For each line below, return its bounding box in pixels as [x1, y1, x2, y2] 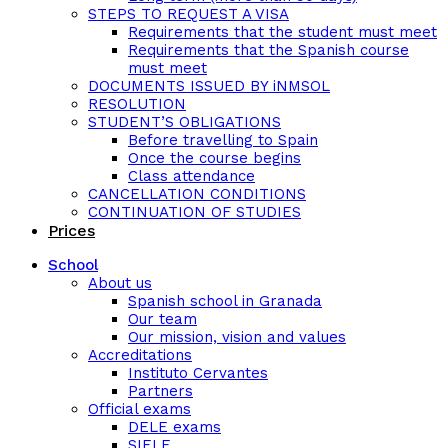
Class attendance [128, 167, 255, 185]
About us [88, 274, 152, 292]
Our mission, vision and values [128, 328, 346, 346]
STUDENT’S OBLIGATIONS [88, 113, 281, 131]
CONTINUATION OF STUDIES [88, 203, 301, 221]
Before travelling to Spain [128, 131, 318, 149]
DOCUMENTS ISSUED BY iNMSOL [88, 77, 330, 95]
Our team [128, 310, 197, 328]
